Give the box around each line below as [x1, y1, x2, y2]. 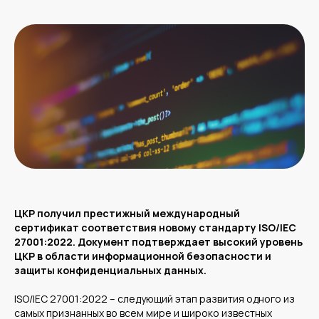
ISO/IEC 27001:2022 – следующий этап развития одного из [14, 291, 295, 305]
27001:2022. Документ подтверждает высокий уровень [14, 234, 303, 249]
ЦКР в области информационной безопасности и [14, 249, 271, 263]
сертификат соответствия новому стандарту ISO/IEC [14, 220, 296, 234]
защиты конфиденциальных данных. [14, 263, 206, 277]
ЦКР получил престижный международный [14, 206, 240, 220]
